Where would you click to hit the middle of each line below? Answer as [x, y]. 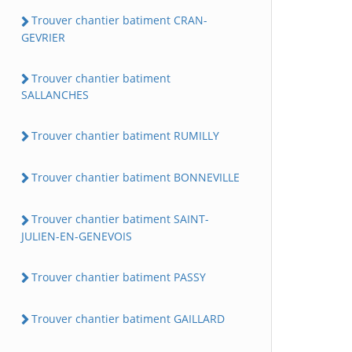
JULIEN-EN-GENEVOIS [77, 236]
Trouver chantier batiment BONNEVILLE [136, 178]
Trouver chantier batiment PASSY [119, 277]
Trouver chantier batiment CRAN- [119, 20]
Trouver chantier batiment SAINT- [120, 219]
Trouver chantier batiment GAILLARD [128, 318]
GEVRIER [43, 37]
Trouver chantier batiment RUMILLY [125, 135]
